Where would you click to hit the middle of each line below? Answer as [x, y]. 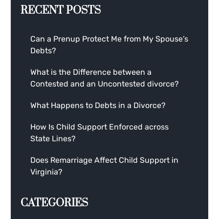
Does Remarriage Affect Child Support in [105, 160]
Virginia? [47, 172]
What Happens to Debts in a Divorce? [98, 106]
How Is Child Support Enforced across [100, 127]
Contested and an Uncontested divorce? [105, 84]
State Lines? [53, 139]
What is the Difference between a [91, 72]
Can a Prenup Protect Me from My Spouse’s [109, 39]
